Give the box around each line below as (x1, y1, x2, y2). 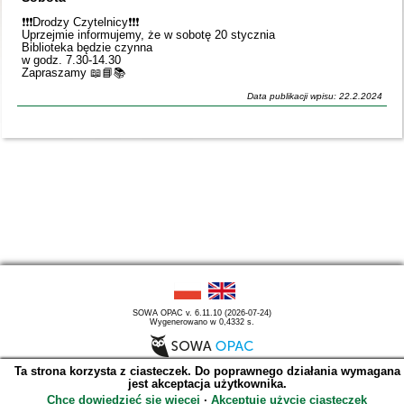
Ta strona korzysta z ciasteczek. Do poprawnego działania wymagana (14, 363, 400, 378)
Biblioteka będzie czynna (22, 41, 153, 55)
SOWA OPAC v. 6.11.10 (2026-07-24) (133, 308, 271, 317)
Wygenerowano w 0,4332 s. (150, 317, 254, 326)
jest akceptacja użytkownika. (127, 376, 287, 390)
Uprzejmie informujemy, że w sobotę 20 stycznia (22, 28, 276, 42)
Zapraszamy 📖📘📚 (22, 66, 127, 80)
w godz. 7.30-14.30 (22, 53, 122, 68)
